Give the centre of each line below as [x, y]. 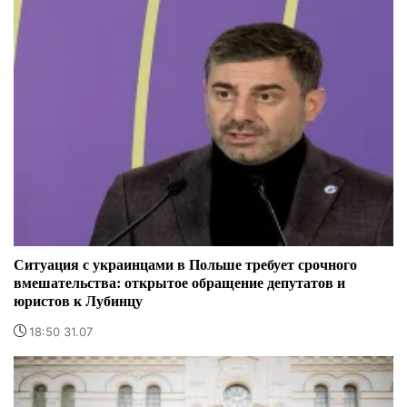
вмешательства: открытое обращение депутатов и [179, 282]
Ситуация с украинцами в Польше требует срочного [185, 263]
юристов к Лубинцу [78, 300]
